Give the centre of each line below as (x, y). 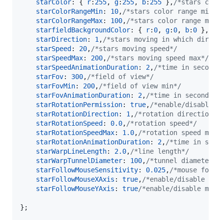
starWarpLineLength (71, 151)
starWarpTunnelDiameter (79, 160)
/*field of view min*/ (140, 86)
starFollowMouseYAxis (75, 188)
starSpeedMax (59, 58)
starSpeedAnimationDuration (87, 67)
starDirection (61, 39)
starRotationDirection (77, 114)
